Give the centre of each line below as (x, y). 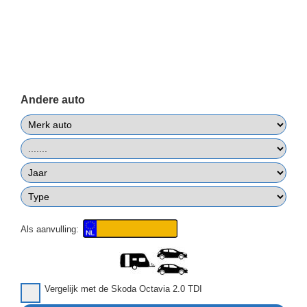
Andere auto (53, 100)
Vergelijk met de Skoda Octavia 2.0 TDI (123, 289)
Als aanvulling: (51, 230)
